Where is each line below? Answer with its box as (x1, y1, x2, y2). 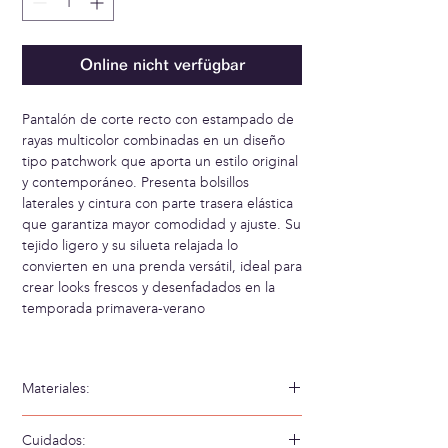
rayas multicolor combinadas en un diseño (22, 132, 285, 150)
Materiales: (22, 380, 90, 398)
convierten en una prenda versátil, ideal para (22, 258, 302, 276)
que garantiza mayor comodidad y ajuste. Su (22, 216, 301, 234)
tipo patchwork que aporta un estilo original (22, 153, 298, 171)
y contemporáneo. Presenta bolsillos (22, 174, 249, 192)
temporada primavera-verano (22, 300, 205, 318)
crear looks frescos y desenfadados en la (22, 279, 275, 297)
